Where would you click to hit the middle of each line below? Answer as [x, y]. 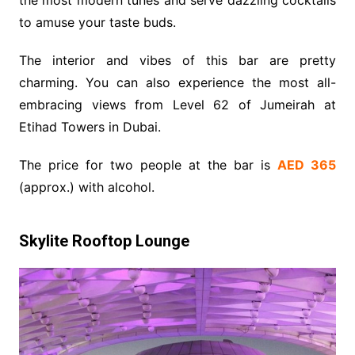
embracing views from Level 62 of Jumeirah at [177, 104]
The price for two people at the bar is [148, 164]
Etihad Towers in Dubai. [90, 126]
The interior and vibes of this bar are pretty [177, 60]
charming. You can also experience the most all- [177, 82]
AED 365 [307, 164]
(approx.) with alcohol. [86, 187]
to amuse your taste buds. [97, 22]
